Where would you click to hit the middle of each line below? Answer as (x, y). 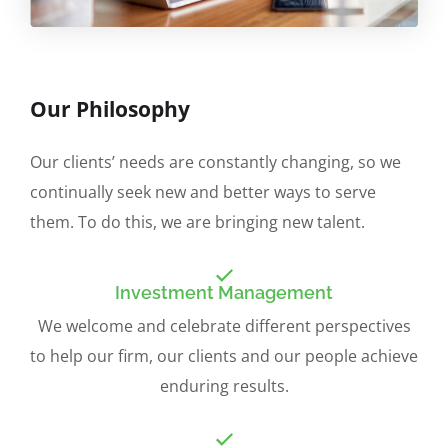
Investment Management (224, 292)
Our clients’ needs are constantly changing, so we (215, 161)
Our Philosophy (110, 108)
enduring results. (224, 385)
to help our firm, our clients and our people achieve (224, 355)
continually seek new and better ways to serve (203, 191)
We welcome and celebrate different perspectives (224, 325)
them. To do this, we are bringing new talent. (197, 221)
